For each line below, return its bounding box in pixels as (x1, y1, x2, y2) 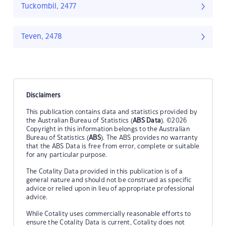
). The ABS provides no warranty (101, 134, 198, 141)
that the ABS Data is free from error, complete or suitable (26, 143, 200, 149)
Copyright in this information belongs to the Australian (26, 126, 190, 132)
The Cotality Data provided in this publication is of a (26, 168, 183, 175)
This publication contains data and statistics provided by (26, 108, 198, 115)
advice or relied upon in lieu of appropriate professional (26, 185, 195, 192)
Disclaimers (26, 92, 61, 98)
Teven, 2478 (21, 33, 62, 41)
